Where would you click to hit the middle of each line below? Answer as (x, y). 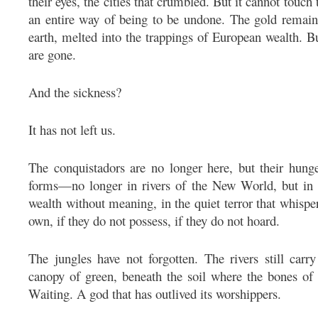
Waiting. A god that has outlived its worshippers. (155, 294)
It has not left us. (72, 130)
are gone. (52, 55)
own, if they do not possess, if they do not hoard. (154, 221)
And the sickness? (75, 92)
